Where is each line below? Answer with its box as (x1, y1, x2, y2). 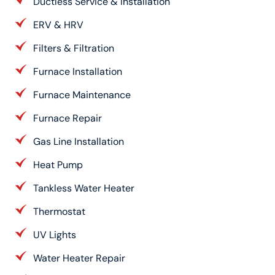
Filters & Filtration (33, 41, 114, 55)
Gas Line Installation (33, 134, 124, 148)
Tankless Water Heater (33, 181, 134, 195)
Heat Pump (33, 158, 83, 171)
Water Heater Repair (33, 251, 125, 265)
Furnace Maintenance (33, 88, 131, 101)
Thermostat (33, 204, 85, 218)
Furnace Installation (33, 64, 122, 78)
